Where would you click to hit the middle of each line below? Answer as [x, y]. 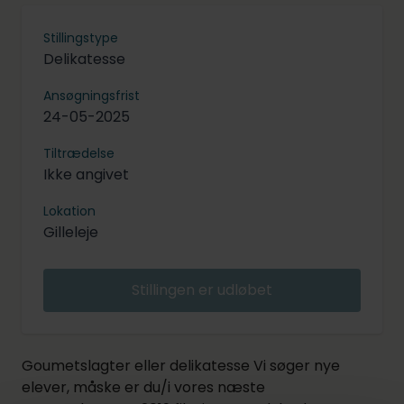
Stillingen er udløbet [202, 289]
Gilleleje [71, 232]
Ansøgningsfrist [92, 95]
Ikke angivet [86, 174]
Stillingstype [81, 37]
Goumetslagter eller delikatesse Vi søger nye [181, 365]
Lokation [69, 211]
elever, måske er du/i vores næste [143, 387]
